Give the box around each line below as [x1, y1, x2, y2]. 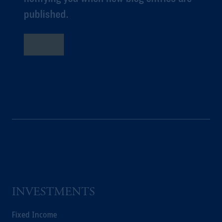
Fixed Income [12, 209, 57, 221]
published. [24, 6, 68, 21]
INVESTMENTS [12, 187, 95, 199]
